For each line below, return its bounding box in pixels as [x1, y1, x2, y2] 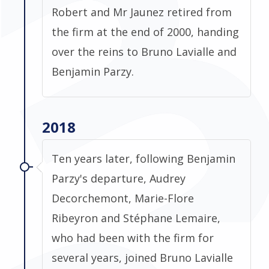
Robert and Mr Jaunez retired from [52, 4, 232, 19]
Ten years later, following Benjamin [52, 151, 235, 166]
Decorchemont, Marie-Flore [52, 190, 194, 205]
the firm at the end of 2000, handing [52, 24, 239, 39]
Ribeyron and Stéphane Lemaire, [52, 210, 220, 225]
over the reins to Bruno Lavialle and [52, 44, 237, 59]
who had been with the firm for [52, 230, 214, 245]
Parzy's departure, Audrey [52, 171, 186, 186]
